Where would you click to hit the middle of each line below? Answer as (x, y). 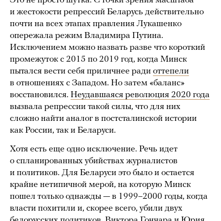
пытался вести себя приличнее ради (81, 72)
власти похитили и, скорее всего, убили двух (96, 209)
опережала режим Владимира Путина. (87, 36)
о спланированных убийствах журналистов (94, 161)
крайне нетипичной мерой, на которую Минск (100, 185)
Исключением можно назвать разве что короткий (108, 48)
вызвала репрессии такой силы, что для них (95, 107)
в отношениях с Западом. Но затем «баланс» (97, 83)
